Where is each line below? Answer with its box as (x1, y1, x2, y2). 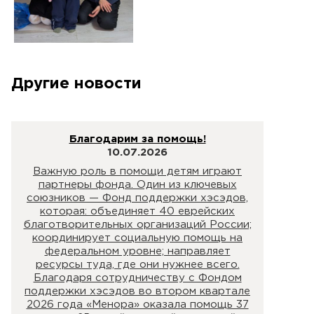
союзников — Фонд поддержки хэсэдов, (27, 193, 248, 203)
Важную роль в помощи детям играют (33, 166, 242, 176)
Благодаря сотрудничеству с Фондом (33, 273, 242, 282)
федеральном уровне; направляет (44, 246, 231, 256)
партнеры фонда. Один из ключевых (38, 179, 237, 189)
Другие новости (11, 76, 142, 91)
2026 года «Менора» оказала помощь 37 (26, 299, 249, 309)
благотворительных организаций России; (23, 219, 252, 229)
